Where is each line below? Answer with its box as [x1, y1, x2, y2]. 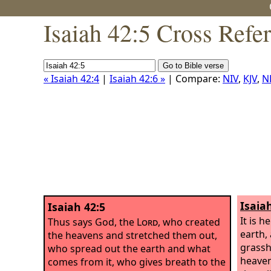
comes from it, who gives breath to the [48, 255, 226, 269]
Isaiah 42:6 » [109, 72, 165, 85]
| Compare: [165, 72, 223, 85]
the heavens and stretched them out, [48, 228, 217, 242]
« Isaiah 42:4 [44, 72, 99, 85]
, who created [158, 215, 220, 229]
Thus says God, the [48, 215, 137, 229]
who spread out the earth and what [48, 241, 211, 255]
